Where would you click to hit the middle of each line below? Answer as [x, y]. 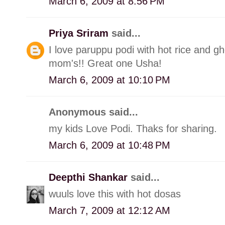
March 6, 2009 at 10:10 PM [109, 80]
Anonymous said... [93, 112]
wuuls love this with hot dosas [115, 194]
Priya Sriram [80, 33]
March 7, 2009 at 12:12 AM [109, 210]
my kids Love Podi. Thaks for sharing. [133, 128]
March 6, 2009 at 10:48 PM [109, 145]
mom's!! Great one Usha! [105, 63]
